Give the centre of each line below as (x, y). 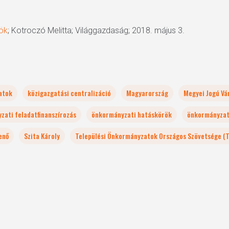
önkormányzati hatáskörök (132, 114)
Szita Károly (42, 136)
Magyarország (147, 93)
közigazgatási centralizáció (69, 93)
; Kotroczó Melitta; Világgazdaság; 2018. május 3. (96, 30)
